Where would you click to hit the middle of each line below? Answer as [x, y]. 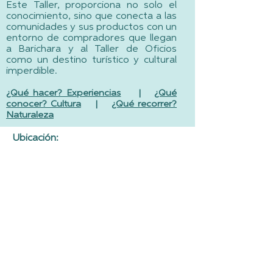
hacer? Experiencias [75, 93]
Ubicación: [35, 138]
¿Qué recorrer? [144, 104]
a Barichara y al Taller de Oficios [91, 49]
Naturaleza [30, 115]
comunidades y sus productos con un [91, 27]
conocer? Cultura [44, 104]
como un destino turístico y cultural [91, 60]
